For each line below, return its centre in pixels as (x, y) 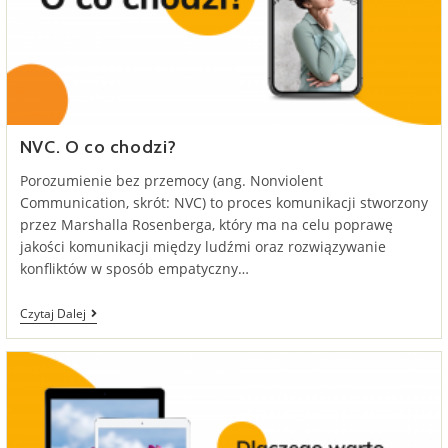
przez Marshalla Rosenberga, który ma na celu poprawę (206, 225)
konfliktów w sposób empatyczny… (134, 269)
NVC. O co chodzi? (98, 147)
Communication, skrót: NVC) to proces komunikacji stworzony (223, 203)
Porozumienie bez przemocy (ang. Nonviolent (171, 181)
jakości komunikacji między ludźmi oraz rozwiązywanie (202, 247)
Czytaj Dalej (52, 314)
